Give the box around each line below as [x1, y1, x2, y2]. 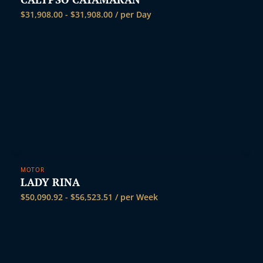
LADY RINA [21, 174, 80, 189]
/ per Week [113, 191, 158, 203]
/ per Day [113, 8, 151, 20]
